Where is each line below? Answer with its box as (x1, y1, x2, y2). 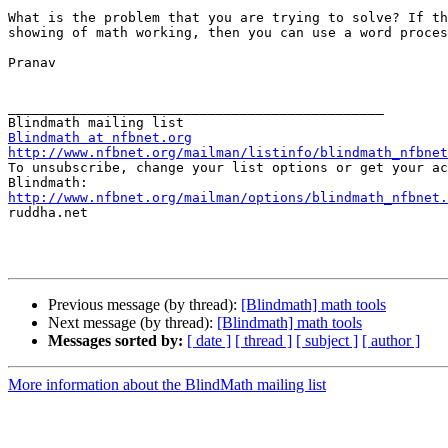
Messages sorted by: (48, 332, 183, 350)
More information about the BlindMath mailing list (8, 376, 326, 394)
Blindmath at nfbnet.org (8, 130, 192, 146)
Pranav (8, 55, 64, 71)
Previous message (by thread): (48, 296, 241, 314)
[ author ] (362, 332, 420, 350)
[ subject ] (296, 332, 358, 350)
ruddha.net (8, 205, 88, 221)
